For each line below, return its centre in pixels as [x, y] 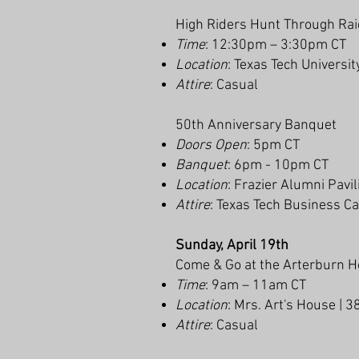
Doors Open [211, 145]
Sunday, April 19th [234, 246]
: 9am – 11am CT [256, 286]
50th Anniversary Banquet [256, 125]
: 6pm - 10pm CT [278, 165]
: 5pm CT [273, 145]
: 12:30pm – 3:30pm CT [276, 45]
